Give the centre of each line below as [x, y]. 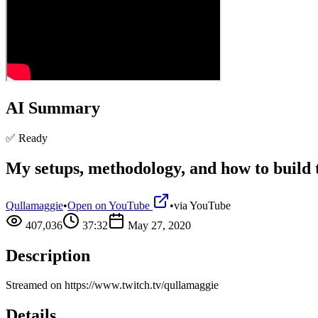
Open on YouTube [110, 205]
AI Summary [53, 108]
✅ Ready [27, 138]
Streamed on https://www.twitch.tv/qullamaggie [112, 285]
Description [48, 255]
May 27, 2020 [159, 225]
